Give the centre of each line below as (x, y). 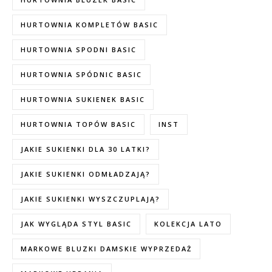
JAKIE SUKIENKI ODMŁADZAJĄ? (86, 174)
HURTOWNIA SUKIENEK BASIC (83, 99)
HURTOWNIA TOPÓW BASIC (78, 124)
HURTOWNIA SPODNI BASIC (79, 49)
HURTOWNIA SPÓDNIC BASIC (81, 74)
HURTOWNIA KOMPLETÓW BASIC (90, 25)
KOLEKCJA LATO (188, 224)
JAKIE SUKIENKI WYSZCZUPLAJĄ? (90, 199)
